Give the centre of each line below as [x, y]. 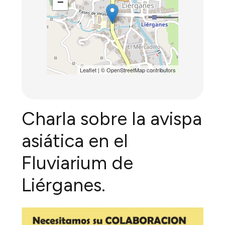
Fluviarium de [78, 163]
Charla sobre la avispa [112, 119]
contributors [160, 70]
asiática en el [75, 141]
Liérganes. [64, 185]
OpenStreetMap [126, 70]
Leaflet [88, 70]
